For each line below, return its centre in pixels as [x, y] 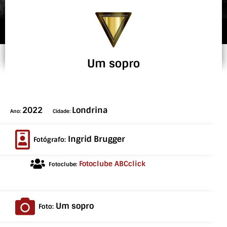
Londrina [90, 110]
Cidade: [62, 111]
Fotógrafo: [51, 140]
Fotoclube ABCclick [112, 164]
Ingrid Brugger [97, 139]
